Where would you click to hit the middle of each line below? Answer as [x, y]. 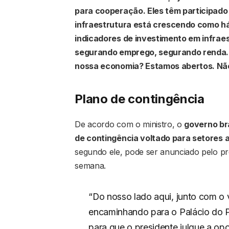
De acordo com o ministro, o [130, 124]
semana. [90, 165]
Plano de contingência [140, 99]
